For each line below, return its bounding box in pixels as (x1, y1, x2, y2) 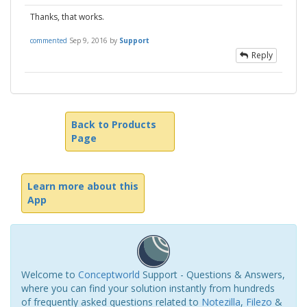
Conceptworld (78, 268, 140, 281)
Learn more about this (27, 180, 138, 193)
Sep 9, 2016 (69, 36, 108, 46)
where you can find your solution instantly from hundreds (21, 282, 275, 295)
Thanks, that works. (30, 11, 104, 23)
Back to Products (71, 118, 156, 131)
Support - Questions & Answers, (140, 268, 285, 281)
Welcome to (21, 268, 78, 281)
